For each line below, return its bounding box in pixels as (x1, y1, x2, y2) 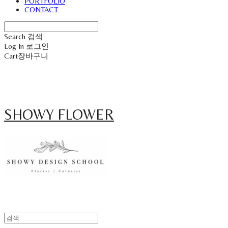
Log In (4, 42, 24, 51)
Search (4, 32, 25, 41)
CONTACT (24, 5, 58, 14)
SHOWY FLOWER (4, 106, 114, 123)
